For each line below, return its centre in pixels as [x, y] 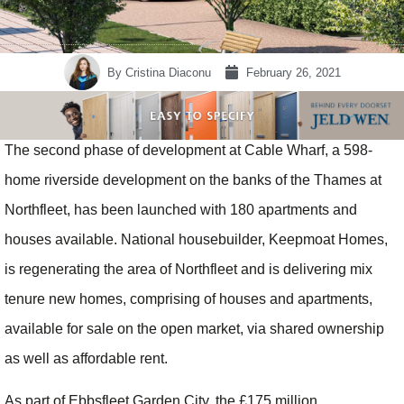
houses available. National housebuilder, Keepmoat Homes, [196, 240]
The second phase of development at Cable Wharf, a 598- [188, 151]
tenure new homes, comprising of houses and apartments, [188, 299]
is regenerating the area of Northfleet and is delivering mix [188, 270]
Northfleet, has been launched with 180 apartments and [181, 210]
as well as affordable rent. [86, 359]
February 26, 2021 [293, 72]
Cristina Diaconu [166, 72]
